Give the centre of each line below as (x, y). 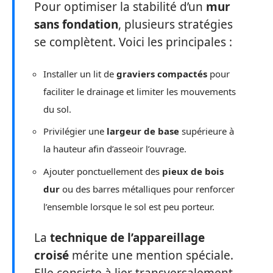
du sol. (57, 109)
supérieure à (207, 131)
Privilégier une (75, 131)
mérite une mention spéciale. (151, 255)
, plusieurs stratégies (175, 24)
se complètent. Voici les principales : (133, 42)
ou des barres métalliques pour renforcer (147, 189)
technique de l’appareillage (127, 238)
